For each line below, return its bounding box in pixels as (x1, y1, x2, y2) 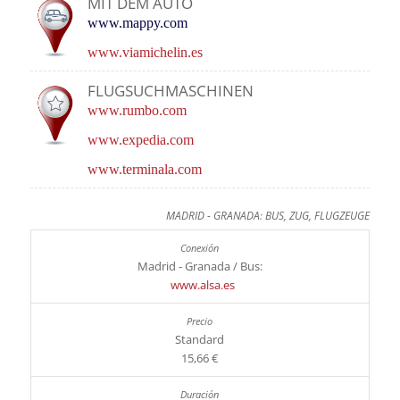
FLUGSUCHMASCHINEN (87, 79, 254, 101)
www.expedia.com (87, 131, 194, 147)
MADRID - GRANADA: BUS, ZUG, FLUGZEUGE (165, 208, 370, 224)
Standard (175, 331, 225, 348)
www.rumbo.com (87, 102, 187, 118)
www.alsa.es (164, 277, 235, 294)
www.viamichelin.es (87, 44, 203, 60)
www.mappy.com (87, 14, 187, 30)
